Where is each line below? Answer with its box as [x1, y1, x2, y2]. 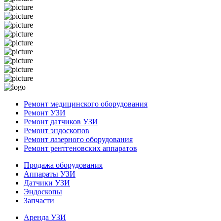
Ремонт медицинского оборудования [24, 99, 147, 108]
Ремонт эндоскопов [24, 126, 89, 135]
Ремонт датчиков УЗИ [24, 117, 98, 126]
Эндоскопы [24, 187, 62, 196]
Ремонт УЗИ [24, 108, 66, 117]
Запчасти [24, 196, 54, 205]
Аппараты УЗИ [24, 169, 75, 178]
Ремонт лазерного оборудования [24, 135, 133, 144]
